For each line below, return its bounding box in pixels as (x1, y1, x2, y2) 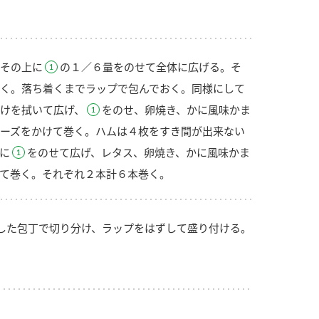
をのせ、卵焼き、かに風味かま (101, 103, 251, 116)
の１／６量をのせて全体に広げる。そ (59, 60, 241, 73)
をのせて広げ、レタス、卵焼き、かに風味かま (26, 145, 250, 159)
